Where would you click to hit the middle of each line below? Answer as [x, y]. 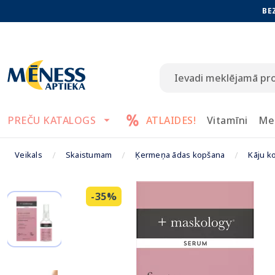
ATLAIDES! [171, 120]
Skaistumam [89, 155]
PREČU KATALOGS [52, 120]
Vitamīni [227, 120]
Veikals [29, 155]
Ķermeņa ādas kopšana [180, 155]
